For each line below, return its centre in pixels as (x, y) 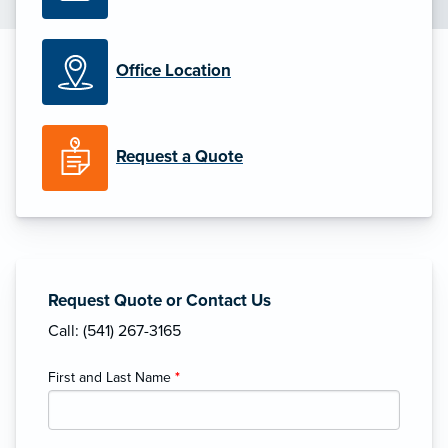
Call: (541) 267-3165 (114, 330)
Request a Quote (179, 157)
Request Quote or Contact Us (159, 300)
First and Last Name (111, 377)
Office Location (173, 71)
